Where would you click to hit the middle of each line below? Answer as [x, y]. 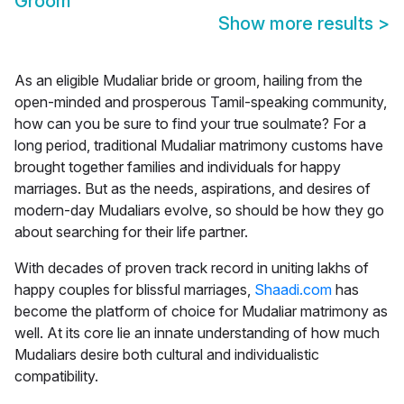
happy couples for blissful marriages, [134, 290]
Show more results [298, 24]
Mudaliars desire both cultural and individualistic [167, 355]
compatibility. [58, 376]
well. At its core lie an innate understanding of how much [197, 333]
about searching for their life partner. [133, 232]
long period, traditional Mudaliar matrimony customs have [199, 146]
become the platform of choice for [128, 312]
